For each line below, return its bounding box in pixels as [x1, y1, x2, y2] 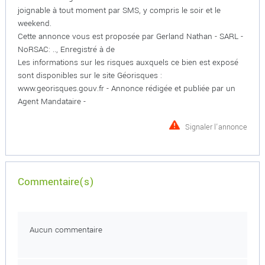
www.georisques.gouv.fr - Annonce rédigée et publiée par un [17, 83, 235, 94]
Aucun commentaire [29, 224, 102, 235]
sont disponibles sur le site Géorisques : [17, 70, 162, 81]
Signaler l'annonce [185, 121, 248, 132]
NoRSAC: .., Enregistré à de [17, 44, 115, 55]
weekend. [17, 18, 51, 29]
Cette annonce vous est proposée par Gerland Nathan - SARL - [17, 31, 243, 42]
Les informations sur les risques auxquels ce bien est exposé [17, 57, 238, 68]
